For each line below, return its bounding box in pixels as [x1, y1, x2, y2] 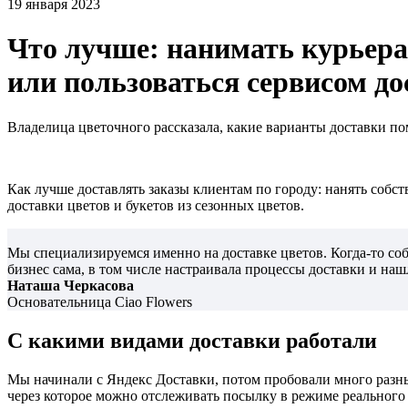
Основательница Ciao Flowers [7, 293, 192, 310]
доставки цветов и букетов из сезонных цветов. [7, 197, 304, 213]
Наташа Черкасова [7, 277, 134, 293]
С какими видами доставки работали [7, 328, 377, 352]
